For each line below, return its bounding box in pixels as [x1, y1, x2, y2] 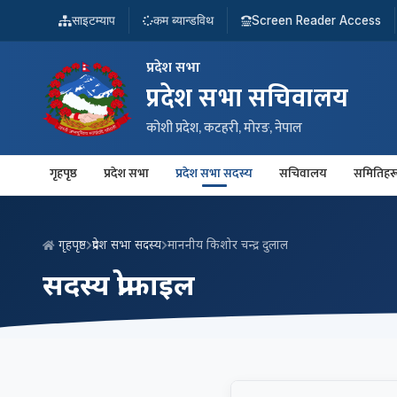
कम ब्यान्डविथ [153, 13, 214, 27]
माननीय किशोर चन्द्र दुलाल [167, 237, 288, 252]
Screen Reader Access [252, 13, 381, 27]
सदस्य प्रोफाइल [43, 268, 195, 302]
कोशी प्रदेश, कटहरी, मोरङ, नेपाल [145, 117, 302, 139]
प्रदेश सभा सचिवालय [145, 77, 349, 120]
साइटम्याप [72, 13, 115, 27]
